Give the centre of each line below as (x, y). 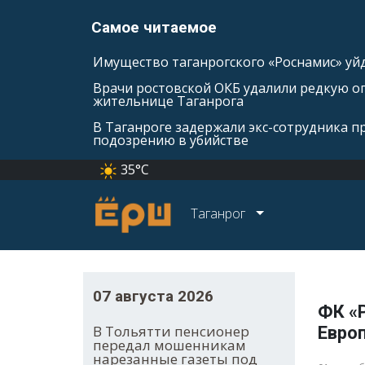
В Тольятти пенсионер (171, 332)
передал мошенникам (169, 345)
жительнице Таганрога (168, 101)
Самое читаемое (154, 27)
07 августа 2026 (153, 297)
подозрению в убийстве (171, 140)
